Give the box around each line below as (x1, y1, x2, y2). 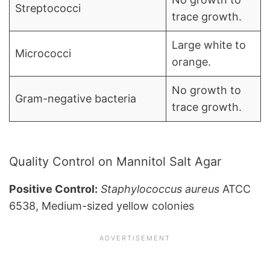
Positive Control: (9, 183, 98, 196)
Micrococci (15, 47, 71, 60)
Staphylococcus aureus (101, 183, 222, 196)
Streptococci (15, 2, 81, 15)
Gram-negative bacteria (15, 92, 136, 105)
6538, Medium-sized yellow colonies (9, 199, 194, 213)
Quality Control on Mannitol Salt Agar (9, 154, 221, 169)
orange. (172, 55, 211, 69)
